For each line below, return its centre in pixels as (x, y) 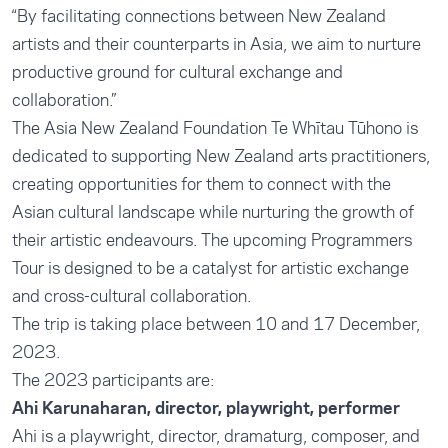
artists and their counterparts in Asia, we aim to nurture (216, 44)
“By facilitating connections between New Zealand (199, 16)
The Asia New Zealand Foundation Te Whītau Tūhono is (215, 128)
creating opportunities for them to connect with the (201, 184)
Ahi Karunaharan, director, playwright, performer (206, 408)
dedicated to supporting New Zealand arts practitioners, (221, 156)
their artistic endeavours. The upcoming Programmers (212, 240)
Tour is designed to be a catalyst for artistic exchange (210, 268)
